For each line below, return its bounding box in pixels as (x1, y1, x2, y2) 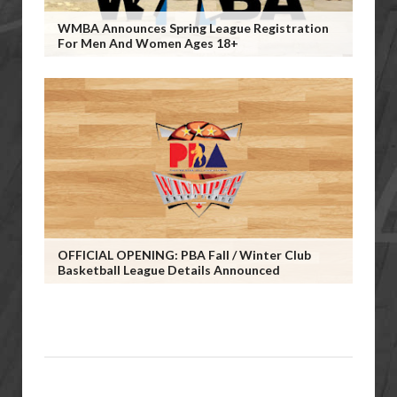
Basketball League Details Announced (58, 262, 280, 277)
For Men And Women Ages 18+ (58, 35, 238, 51)
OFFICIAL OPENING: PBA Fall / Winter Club (58, 247, 311, 262)
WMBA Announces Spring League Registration (58, 20, 329, 35)
